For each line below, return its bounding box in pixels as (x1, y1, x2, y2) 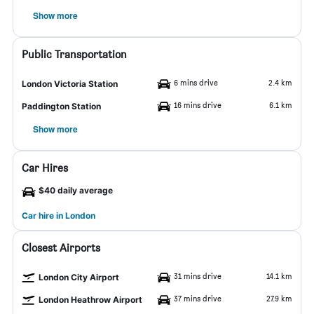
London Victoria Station (22, 78, 118, 89)
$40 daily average (39, 185, 113, 196)
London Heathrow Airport (39, 294, 142, 305)
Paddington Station (22, 101, 101, 111)
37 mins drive (174, 293, 221, 303)
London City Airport (39, 272, 119, 282)
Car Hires (22, 161, 68, 175)
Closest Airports (22, 241, 100, 254)
